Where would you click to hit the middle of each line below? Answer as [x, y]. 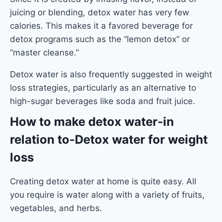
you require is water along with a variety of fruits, [107, 194]
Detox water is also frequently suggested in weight [111, 74]
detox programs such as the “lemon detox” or [100, 39]
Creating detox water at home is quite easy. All [103, 181]
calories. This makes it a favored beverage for [101, 26]
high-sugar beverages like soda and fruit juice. [103, 101]
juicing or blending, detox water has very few [100, 12]
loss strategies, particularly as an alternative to [103, 87]
